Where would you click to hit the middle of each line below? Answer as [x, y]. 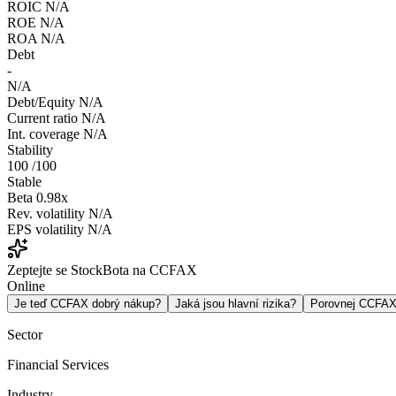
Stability [30, 150]
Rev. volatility [46, 214]
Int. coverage [43, 134]
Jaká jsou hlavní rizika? [236, 304]
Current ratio [42, 118]
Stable [24, 182]
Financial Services [58, 365]
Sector [25, 335]
